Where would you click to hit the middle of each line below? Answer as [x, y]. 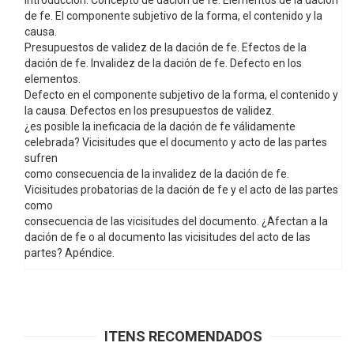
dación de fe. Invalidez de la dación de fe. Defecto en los [163, 64]
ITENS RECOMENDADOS [183, 337]
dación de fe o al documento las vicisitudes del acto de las [168, 237]
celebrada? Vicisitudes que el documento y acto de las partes [176, 143]
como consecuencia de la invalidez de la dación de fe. [157, 174]
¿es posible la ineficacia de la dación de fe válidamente [160, 127]
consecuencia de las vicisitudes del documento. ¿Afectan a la [176, 222]
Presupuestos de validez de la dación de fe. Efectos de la [166, 48]
